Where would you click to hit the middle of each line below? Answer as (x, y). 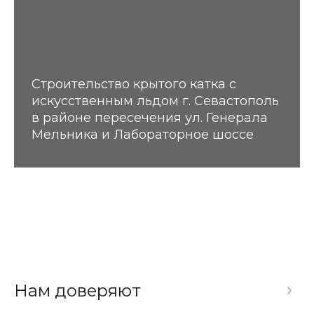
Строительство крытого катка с (134, 84)
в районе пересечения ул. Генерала (150, 117)
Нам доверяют (77, 290)
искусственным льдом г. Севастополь (155, 101)
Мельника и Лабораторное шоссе (143, 134)
